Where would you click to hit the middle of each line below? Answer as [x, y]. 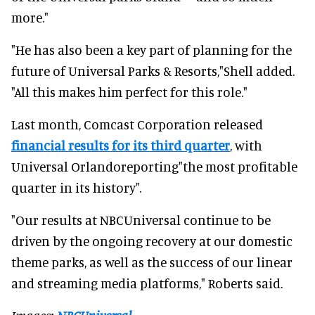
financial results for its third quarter [121, 145]
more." [30, 17]
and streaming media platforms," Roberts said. [147, 283]
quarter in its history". [76, 187]
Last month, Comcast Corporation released [137, 124]
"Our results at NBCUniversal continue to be [141, 219]
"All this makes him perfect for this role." [129, 91]
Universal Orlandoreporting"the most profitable [154, 166]
